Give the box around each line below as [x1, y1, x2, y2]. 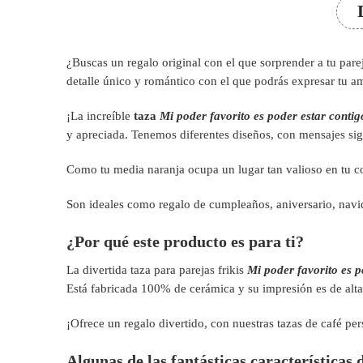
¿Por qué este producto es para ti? [66, 233, 304, 251]
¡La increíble [66, 109, 134, 123]
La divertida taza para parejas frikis [66, 263, 247, 277]
